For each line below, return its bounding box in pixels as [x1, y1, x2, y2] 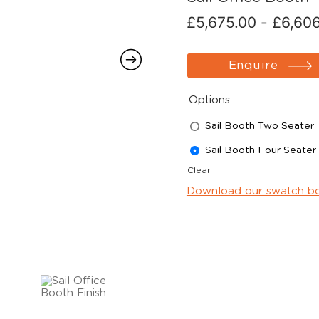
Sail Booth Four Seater [204, 145, 316, 155]
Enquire [228, 59, 278, 71]
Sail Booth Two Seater [204, 120, 314, 131]
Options [188, 95, 230, 105]
